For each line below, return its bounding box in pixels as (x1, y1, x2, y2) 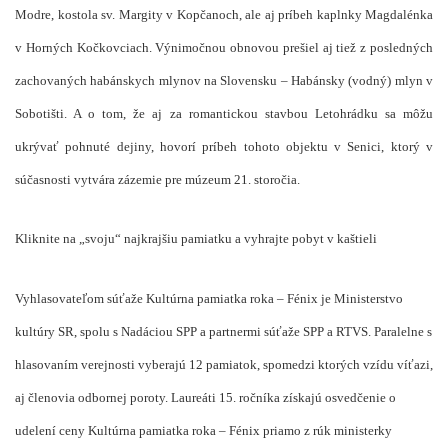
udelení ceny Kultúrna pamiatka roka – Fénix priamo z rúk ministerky (15, 422, 392, 438)
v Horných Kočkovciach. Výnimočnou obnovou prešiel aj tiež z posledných (15, 39, 433, 55)
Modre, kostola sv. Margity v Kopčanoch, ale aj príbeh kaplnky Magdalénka (15, 6, 433, 22)
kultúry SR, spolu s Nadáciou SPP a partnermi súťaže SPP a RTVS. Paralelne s (15, 323, 432, 339)
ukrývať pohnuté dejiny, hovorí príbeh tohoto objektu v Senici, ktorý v (15, 138, 433, 154)
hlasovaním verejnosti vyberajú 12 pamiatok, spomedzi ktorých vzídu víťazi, (15, 356, 433, 372)
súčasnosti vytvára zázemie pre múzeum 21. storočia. (15, 171, 300, 187)
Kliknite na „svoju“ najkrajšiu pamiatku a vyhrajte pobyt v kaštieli (15, 231, 377, 247)
